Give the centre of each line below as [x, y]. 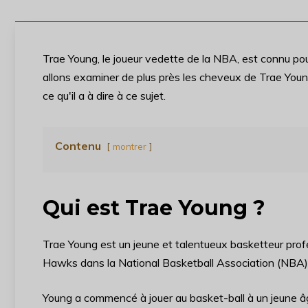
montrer [130, 146]
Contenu [78, 146]
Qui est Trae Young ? [154, 208]
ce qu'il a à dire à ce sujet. [104, 96]
